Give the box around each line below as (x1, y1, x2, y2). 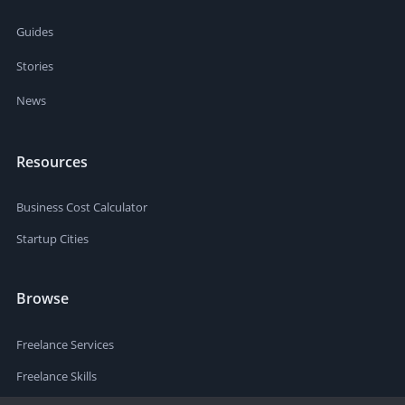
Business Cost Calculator (16, 199, 147, 216)
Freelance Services (16, 335, 114, 353)
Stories (16, 57, 53, 74)
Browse (16, 287, 69, 308)
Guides (16, 23, 53, 40)
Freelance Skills (16, 367, 97, 384)
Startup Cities (16, 231, 89, 248)
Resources (16, 151, 88, 172)
